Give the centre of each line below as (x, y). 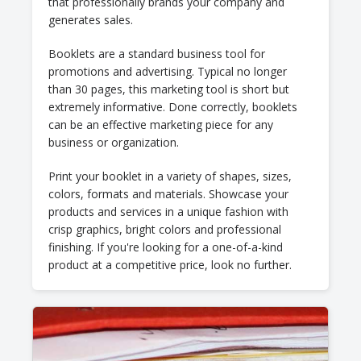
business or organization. (114, 142)
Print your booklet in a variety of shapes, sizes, (170, 176)
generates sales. (91, 20)
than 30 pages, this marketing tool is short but (169, 89)
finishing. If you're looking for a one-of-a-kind (166, 247)
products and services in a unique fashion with (168, 212)
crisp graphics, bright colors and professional (165, 229)
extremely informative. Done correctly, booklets (173, 107)
